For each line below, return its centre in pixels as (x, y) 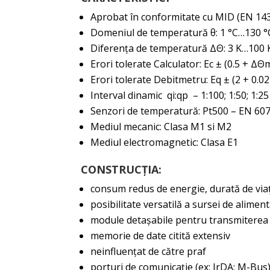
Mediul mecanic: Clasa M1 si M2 (161, 127)
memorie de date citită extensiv (161, 236)
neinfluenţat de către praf (149, 251)
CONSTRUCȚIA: (121, 169)
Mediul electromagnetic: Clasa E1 (165, 142)
